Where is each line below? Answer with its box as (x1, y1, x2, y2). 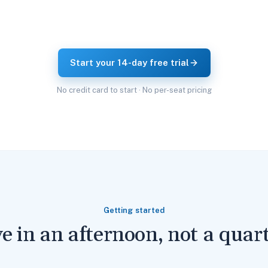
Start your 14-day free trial (69, 57, 189, 68)
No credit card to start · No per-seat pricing (56, 86, 212, 95)
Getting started (103, 206, 165, 215)
